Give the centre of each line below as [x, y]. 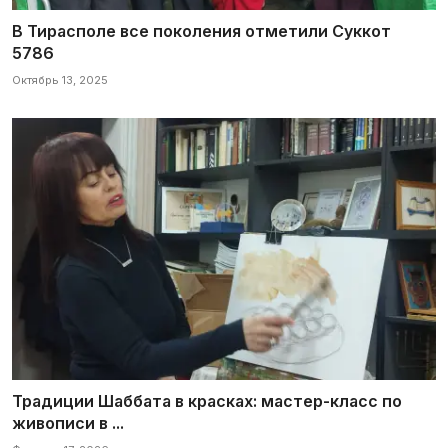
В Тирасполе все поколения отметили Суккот [201, 30]
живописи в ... [68, 422]
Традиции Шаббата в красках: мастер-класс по [207, 400]
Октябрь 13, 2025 [60, 79]
